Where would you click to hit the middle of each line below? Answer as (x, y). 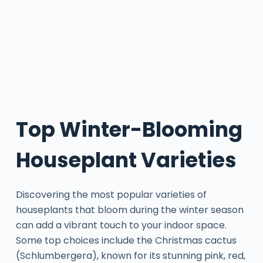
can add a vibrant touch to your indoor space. (121, 225)
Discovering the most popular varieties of (111, 195)
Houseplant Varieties (126, 160)
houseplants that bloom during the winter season (129, 210)
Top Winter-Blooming (129, 129)
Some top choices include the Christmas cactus (126, 241)
